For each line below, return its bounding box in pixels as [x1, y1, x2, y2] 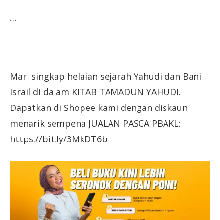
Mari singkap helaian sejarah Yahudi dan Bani [10, 70, 201, 82]
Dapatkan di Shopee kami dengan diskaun [10, 101, 188, 113]
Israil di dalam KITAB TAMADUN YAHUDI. [10, 85, 181, 98]
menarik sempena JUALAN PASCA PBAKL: [10, 117, 181, 129]
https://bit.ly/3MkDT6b [10, 133, 108, 145]
